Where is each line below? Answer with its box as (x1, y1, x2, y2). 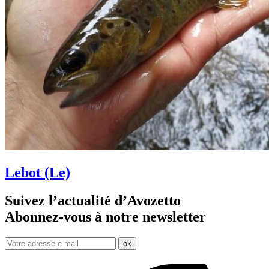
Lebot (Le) (5, 165, 70, 181)
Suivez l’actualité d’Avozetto (5, 193, 181, 209)
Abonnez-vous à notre (5, 209, 142, 225)
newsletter (142, 209, 206, 225)
